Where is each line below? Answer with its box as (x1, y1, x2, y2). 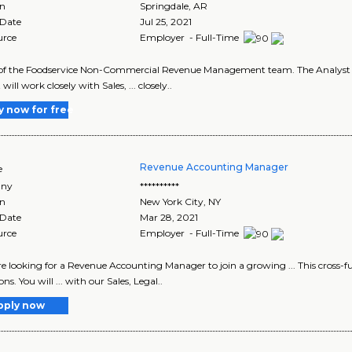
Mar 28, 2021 (140, 211, 199, 223)
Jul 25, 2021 (140, 16, 192, 28)
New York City (140, 195, 204, 207)
